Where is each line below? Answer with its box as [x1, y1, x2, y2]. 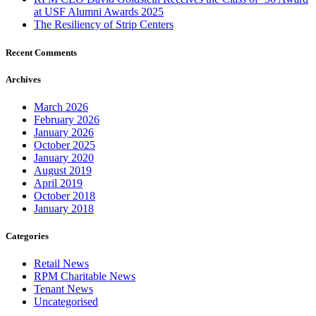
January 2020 [34, 151, 94, 164]
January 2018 [34, 202, 94, 214]
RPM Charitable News [34, 270, 135, 283]
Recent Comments [6, 47, 77, 58]
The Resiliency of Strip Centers [34, 18, 174, 31]
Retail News [34, 257, 89, 270]
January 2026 [34, 126, 94, 138]
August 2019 [34, 164, 92, 176]
